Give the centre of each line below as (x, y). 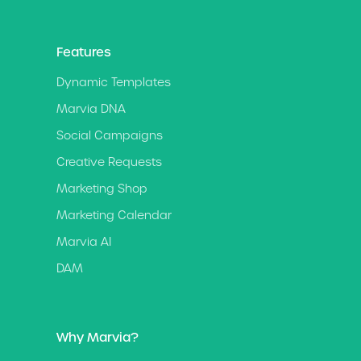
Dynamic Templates (114, 83)
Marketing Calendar (114, 215)
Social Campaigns (110, 136)
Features (84, 52)
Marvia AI (84, 241)
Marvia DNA (91, 109)
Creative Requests (109, 162)
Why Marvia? (98, 338)
